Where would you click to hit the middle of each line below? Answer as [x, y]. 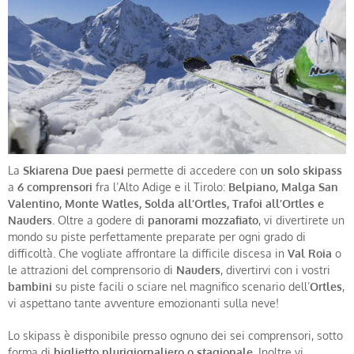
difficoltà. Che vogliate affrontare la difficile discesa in [148, 252]
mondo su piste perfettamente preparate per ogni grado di [157, 236]
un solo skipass [301, 169]
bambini [30, 286]
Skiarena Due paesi [73, 169]
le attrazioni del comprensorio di [92, 269]
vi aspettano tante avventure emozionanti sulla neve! [143, 302]
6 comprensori [55, 186]
